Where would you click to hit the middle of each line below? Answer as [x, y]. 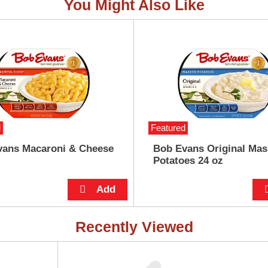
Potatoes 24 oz [188, 160]
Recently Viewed [134, 226]
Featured [168, 127]
